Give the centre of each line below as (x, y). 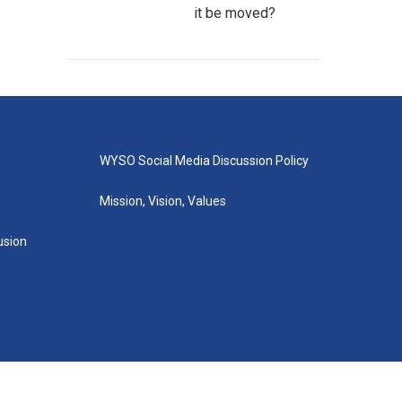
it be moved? (235, 13)
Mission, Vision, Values (162, 201)
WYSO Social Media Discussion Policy (204, 161)
